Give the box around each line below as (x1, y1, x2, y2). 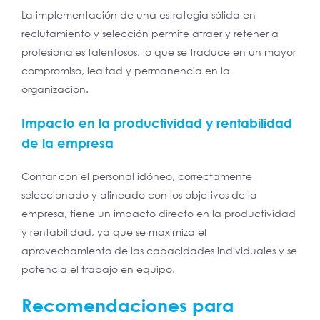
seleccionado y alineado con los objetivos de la (21, 189, 257, 201)
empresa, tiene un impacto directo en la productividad (21, 207, 296, 220)
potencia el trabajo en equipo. (21, 263, 175, 276)
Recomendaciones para (21, 294, 234, 317)
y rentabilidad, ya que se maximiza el (21, 226, 206, 239)
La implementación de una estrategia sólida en (21, 9, 256, 21)
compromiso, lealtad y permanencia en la (21, 64, 230, 77)
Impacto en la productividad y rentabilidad (21, 115, 292, 131)
